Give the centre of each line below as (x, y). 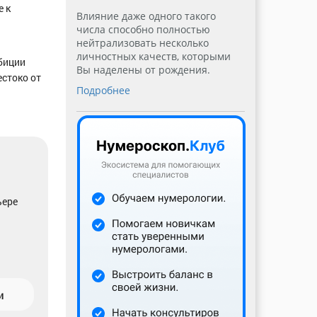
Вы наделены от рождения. (143, 70)
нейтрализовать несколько (142, 43)
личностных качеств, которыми (153, 56)
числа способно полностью (143, 29)
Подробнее (103, 90)
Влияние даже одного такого (146, 16)
